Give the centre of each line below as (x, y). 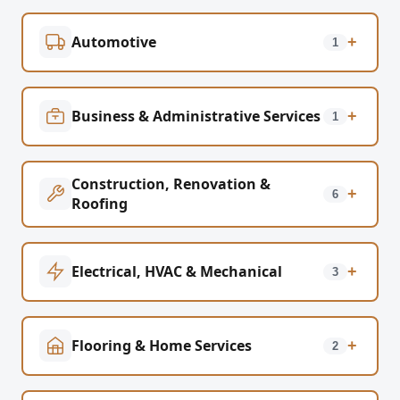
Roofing (99, 204)
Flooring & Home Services (161, 346)
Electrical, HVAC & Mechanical (176, 272)
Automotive (113, 42)
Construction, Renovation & (171, 184)
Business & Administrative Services (196, 117)
